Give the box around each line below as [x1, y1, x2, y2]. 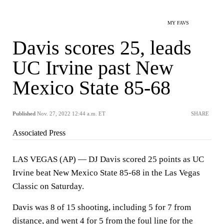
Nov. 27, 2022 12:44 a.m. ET [37, 110, 105, 116]
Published [12, 110, 35, 116]
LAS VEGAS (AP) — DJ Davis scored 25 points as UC [12, 154, 204, 164]
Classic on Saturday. [12, 181, 84, 191]
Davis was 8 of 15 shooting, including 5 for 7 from [12, 202, 191, 212]
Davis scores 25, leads [12, 36, 191, 59]
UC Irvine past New [12, 56, 173, 79]
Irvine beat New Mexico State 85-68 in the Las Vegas [12, 168, 200, 177]
